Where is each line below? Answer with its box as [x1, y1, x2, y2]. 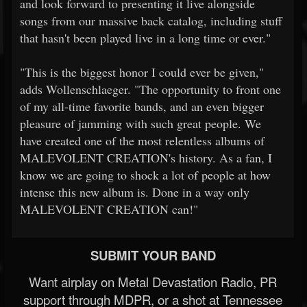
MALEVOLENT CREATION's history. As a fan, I [20, 149, 272, 166]
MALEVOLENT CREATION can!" [20, 200, 198, 217]
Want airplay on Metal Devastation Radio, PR [29, 272, 277, 291]
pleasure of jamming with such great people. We [20, 114, 261, 132]
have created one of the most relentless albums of [20, 132, 265, 149]
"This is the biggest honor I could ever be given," [20, 63, 264, 80]
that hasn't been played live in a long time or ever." [20, 29, 271, 46]
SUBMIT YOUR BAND [90, 245, 216, 265]
